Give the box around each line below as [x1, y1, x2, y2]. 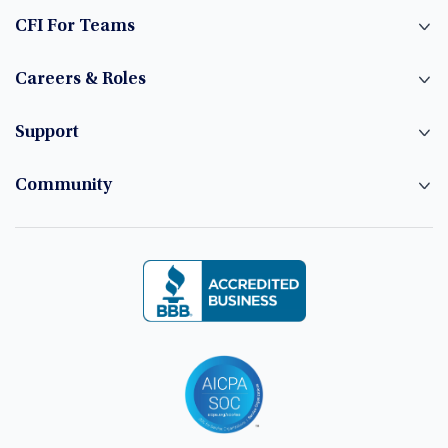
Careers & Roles [15, 70, 146, 89]
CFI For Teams [15, 17, 135, 36]
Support [15, 123, 79, 142]
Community [15, 176, 112, 195]
